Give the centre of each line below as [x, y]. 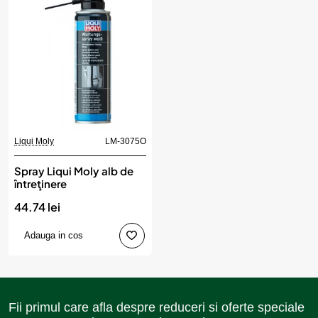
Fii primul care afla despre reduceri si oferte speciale [157, 307]
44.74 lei [37, 207]
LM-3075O [125, 141]
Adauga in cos [54, 235]
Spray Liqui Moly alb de [74, 170]
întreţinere [40, 183]
